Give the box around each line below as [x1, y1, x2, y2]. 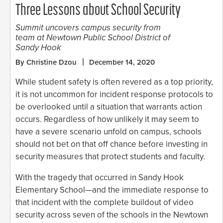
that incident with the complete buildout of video [15, 197, 194, 208]
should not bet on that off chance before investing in [15, 138, 208, 149]
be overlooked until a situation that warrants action [15, 101, 202, 112]
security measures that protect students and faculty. [15, 151, 205, 162]
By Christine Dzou [15, 57, 77, 67]
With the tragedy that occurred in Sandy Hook [15, 172, 184, 183]
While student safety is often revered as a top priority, [15, 76, 213, 87]
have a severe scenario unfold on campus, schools [15, 126, 202, 137]
